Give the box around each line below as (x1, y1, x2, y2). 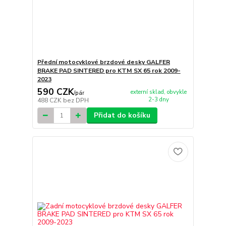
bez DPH (63, 96, 89, 105)
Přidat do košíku (93, 110, 150, 121)
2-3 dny (148, 95, 169, 103)
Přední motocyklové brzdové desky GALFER (37, 58, 170, 66)
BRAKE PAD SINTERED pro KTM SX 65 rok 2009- (37, 66, 181, 75)
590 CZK (37, 86, 74, 98)
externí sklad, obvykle (130, 88, 187, 96)
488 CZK (37, 96, 63, 105)
